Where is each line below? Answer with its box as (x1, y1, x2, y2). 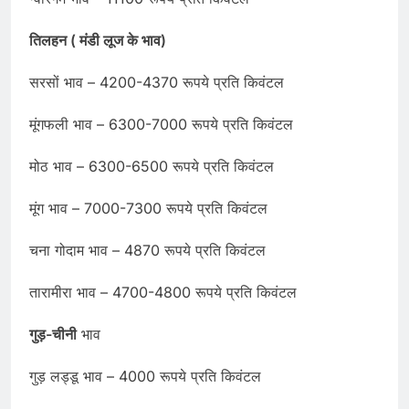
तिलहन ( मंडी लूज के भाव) (29, 31, 166, 50)
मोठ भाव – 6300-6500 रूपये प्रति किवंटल (29, 157, 274, 176)
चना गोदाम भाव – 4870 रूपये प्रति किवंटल (29, 241, 266, 260)
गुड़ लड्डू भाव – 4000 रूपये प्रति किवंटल (29, 367, 261, 386)
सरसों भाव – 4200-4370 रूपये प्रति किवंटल (29, 73, 284, 92)
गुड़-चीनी (29, 325, 77, 344)
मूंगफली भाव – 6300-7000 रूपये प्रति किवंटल (29, 115, 293, 134)
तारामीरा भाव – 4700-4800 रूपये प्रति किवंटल (29, 283, 297, 302)
